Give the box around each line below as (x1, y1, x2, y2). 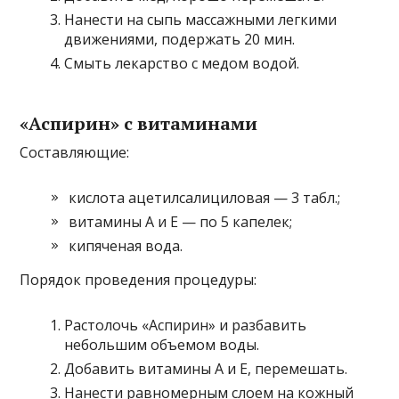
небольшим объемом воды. (64, 335, 260, 355)
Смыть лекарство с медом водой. (64, 53, 300, 74)
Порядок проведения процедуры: (20, 270, 257, 290)
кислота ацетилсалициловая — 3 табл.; (69, 188, 341, 208)
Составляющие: (20, 142, 130, 163)
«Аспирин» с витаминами (20, 111, 258, 136)
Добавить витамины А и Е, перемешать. (64, 359, 348, 379)
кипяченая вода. (69, 236, 183, 256)
